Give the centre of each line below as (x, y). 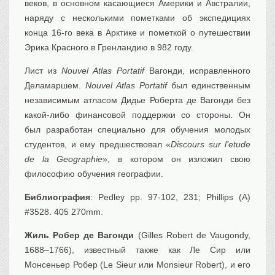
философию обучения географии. (94, 174)
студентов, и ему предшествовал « (98, 145)
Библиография (57, 197)
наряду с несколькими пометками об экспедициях (137, 18)
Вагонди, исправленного (197, 71)
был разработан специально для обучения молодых (137, 130)
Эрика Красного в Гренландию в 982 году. (109, 48)
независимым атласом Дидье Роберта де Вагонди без (137, 100)
